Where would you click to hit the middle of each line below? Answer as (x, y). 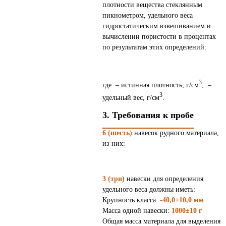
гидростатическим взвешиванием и (157, 26)
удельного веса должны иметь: (149, 190)
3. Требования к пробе (148, 115)
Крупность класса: (131, 200)
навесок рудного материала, (176, 133)
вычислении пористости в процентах (159, 36)
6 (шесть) (117, 133)
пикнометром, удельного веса (148, 15)
